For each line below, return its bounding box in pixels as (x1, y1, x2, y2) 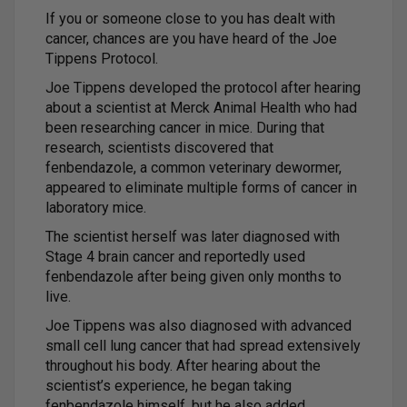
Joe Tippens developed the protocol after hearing (45, 78, 361, 96)
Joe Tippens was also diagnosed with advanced (45, 316, 352, 334)
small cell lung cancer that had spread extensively (45, 336, 361, 354)
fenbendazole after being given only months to (45, 267, 342, 285)
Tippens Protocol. (45, 49, 158, 67)
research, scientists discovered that (45, 138, 273, 156)
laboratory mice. (45, 198, 146, 216)
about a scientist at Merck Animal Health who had (45, 98, 357, 116)
